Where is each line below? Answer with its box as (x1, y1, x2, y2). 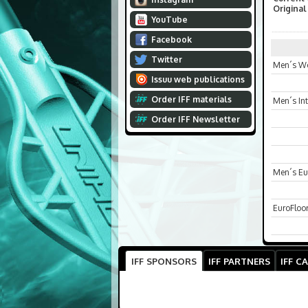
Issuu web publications (151, 74, 245, 85)
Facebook (151, 34, 192, 45)
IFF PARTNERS (208, 255, 270, 267)
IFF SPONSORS (131, 255, 197, 267)
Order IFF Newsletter (151, 114, 240, 124)
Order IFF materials (151, 94, 232, 104)
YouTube (151, 14, 188, 25)
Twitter (151, 54, 182, 65)
